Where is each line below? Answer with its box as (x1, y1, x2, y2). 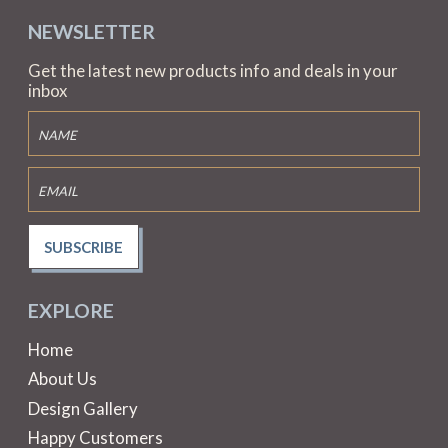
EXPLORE (28, 299, 114, 323)
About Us (28, 368, 97, 390)
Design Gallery (28, 397, 138, 419)
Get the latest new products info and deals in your (28, 60, 398, 82)
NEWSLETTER (28, 20, 155, 44)
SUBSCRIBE (43, 237, 123, 256)
